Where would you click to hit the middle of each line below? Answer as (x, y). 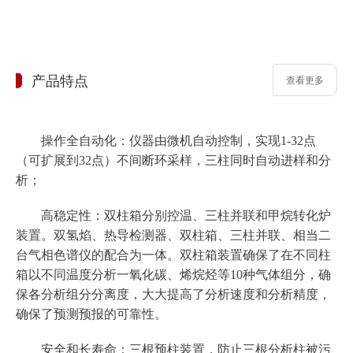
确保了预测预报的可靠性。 (91, 314)
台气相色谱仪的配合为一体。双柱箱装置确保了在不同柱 (173, 255)
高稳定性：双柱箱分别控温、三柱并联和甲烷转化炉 (173, 216)
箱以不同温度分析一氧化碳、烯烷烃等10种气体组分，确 (173, 275)
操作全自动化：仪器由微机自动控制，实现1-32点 (166, 141)
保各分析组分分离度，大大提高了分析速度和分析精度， (173, 294)
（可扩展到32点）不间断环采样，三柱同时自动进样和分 (173, 160)
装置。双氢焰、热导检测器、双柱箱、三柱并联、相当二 (173, 235)
